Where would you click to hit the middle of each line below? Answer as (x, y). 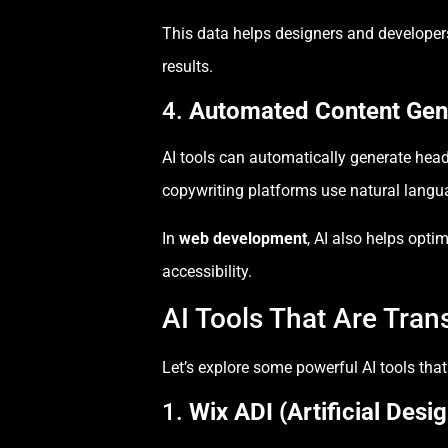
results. (187, 66)
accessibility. (207, 271)
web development (243, 238)
